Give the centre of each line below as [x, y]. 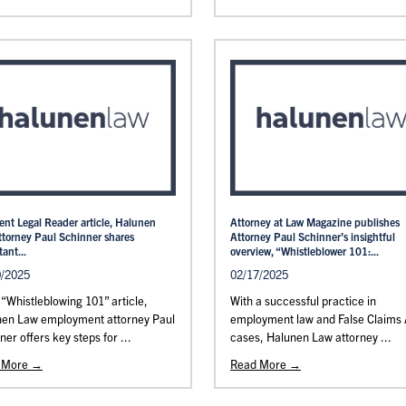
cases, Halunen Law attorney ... [311, 337]
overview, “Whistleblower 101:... [304, 251]
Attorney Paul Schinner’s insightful [313, 236]
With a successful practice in [303, 300]
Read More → [266, 364]
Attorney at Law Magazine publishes [315, 222]
